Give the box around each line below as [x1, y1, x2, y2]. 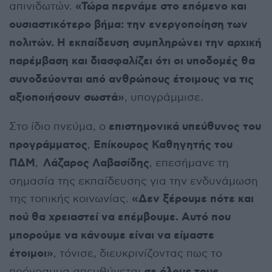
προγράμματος [9, 137, 87, 152]
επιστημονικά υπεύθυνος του [109, 119, 261, 134]
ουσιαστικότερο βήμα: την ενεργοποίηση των [9, 17, 248, 32]
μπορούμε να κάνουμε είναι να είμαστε [9, 228, 214, 243]
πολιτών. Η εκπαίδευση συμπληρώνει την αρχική [9, 35, 262, 50]
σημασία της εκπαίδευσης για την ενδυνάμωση [9, 174, 258, 188]
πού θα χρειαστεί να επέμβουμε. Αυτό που [9, 209, 231, 225]
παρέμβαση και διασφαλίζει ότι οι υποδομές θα [9, 53, 255, 69]
